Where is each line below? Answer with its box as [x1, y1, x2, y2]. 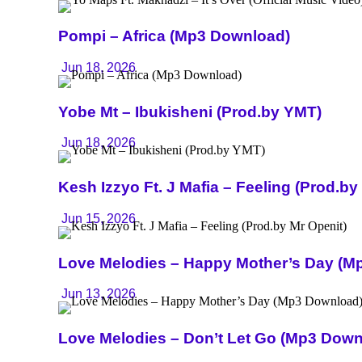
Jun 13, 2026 [58, 287, 136, 301]
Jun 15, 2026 [58, 211, 136, 225]
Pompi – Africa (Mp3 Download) [58, 27, 290, 45]
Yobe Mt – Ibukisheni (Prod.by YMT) [58, 103, 322, 120]
